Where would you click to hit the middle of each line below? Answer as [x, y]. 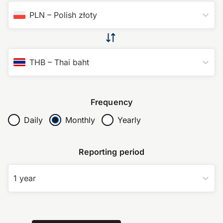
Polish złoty [75, 15]
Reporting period [111, 152]
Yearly [129, 120]
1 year [25, 178]
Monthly [80, 120]
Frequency [111, 102]
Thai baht [72, 62]
